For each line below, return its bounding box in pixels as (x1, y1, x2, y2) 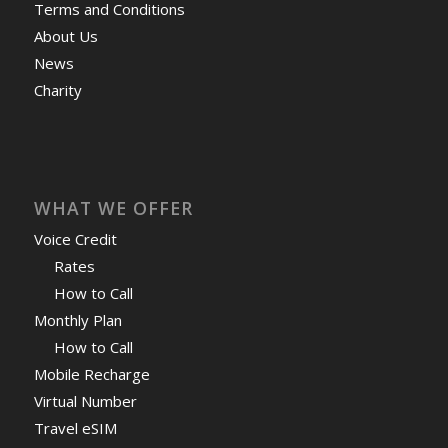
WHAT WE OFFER (33, 195, 193, 220)
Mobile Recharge (33, 363, 150, 384)
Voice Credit (33, 228, 117, 249)
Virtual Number (33, 390, 137, 411)
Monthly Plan (33, 309, 122, 330)
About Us (33, 25, 98, 46)
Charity (33, 79, 82, 100)
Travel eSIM (33, 417, 117, 438)
